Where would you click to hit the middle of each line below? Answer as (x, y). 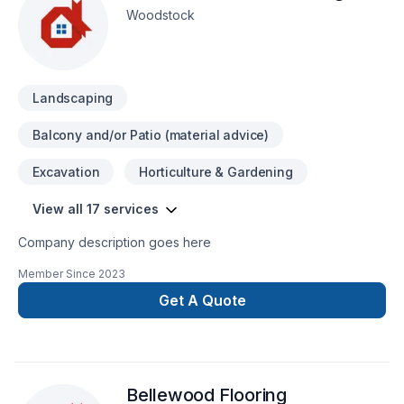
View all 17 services (96, 209)
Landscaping (73, 98)
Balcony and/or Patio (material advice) (151, 135)
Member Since (57, 274)
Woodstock (161, 15)
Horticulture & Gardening (216, 172)
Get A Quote (202, 300)
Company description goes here (115, 242)
